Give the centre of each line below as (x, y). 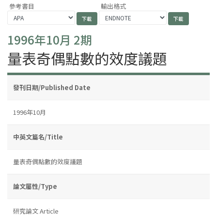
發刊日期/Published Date (52, 87)
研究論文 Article (36, 211)
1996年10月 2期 (50, 39)
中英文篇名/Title (38, 137)
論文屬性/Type (35, 186)
